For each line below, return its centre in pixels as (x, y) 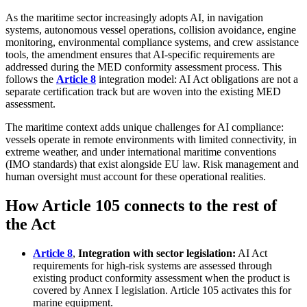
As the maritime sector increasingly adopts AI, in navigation (134, 18)
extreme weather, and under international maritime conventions (141, 152)
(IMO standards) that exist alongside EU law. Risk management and (152, 164)
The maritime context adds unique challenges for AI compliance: (145, 127)
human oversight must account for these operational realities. (136, 177)
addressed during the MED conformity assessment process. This (144, 67)
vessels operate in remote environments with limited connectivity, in (151, 140)
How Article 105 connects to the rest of (141, 206)
